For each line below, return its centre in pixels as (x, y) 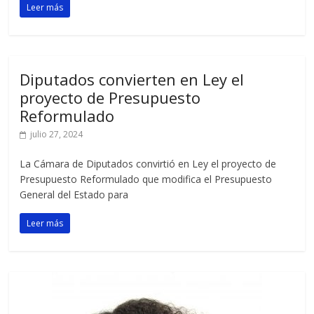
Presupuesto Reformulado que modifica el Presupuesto (146, 179)
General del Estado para (74, 195)
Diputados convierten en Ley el (132, 80)
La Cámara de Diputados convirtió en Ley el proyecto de (148, 164)
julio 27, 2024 (57, 135)
